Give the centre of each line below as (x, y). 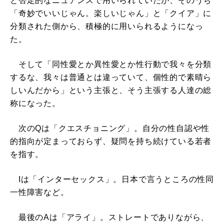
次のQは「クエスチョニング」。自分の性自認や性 (110, 128)
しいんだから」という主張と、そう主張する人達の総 (111, 90)
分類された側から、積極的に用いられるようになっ (107, 26)
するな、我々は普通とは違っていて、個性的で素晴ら (111, 77)
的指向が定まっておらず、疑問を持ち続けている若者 (111, 141)
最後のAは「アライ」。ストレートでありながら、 (110, 217)
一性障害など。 (39, 192)
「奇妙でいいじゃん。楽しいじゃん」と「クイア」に (111, 13)
